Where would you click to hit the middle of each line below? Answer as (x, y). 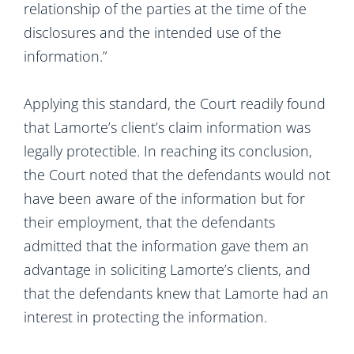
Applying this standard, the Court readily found (175, 104)
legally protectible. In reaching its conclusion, (168, 151)
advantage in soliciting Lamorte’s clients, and (167, 269)
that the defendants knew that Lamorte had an (176, 293)
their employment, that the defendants (149, 222)
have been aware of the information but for (164, 198)
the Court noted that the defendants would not (177, 175)
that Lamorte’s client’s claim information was (167, 127)
